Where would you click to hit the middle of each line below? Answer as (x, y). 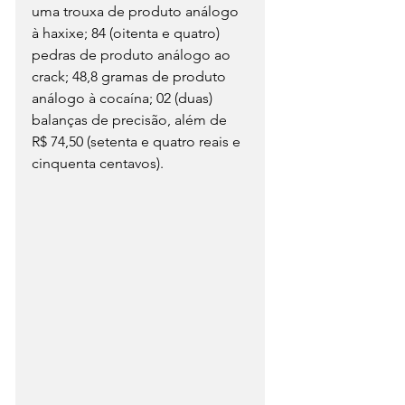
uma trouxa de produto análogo (137, 11)
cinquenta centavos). (98, 163)
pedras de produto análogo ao (133, 54)
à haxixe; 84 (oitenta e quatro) (127, 33)
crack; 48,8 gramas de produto (131, 76)
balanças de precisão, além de (131, 119)
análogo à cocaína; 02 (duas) (124, 98)
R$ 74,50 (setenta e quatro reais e (138, 141)
